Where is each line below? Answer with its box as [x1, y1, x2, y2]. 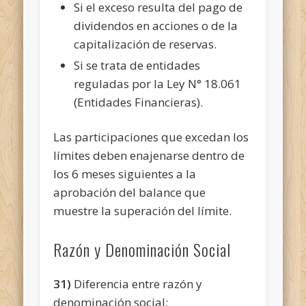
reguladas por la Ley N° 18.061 [74, 75, 242, 92]
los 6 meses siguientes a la [53, 165, 197, 182]
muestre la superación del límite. [53, 202, 232, 219]
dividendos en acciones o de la [74, 17, 238, 33]
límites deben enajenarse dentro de [53, 147, 245, 163]
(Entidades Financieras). [74, 94, 204, 110]
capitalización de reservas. [74, 36, 217, 52]
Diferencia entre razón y [71, 275, 203, 292]
